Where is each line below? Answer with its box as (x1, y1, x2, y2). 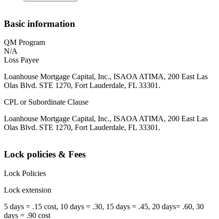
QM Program (4, 38, 45, 47)
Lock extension (4, 185, 51, 194)
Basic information (4, 18, 75, 29)
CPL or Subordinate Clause (4, 98, 88, 107)
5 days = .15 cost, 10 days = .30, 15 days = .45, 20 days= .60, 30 (4, 202, 204, 211)
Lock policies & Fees (4, 149, 86, 160)
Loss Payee (4, 56, 39, 65)
